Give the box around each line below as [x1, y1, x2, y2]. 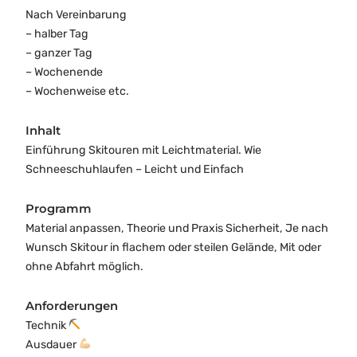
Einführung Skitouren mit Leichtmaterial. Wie [25, 143, 261, 157]
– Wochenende [25, 65, 103, 79]
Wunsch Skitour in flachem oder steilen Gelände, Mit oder [25, 240, 321, 254]
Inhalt [25, 123, 61, 138]
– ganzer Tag [25, 45, 92, 60]
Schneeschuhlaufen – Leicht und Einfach [25, 162, 244, 176]
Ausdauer [25, 337, 79, 351]
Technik [25, 318, 69, 332]
